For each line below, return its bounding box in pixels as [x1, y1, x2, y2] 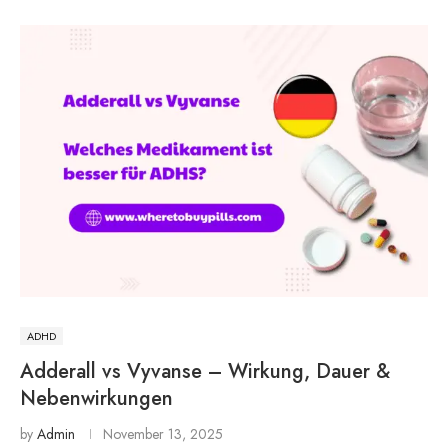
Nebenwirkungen [20, 383, 173, 413]
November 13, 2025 [103, 423, 223, 444]
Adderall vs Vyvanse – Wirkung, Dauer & [20, 356, 390, 386]
